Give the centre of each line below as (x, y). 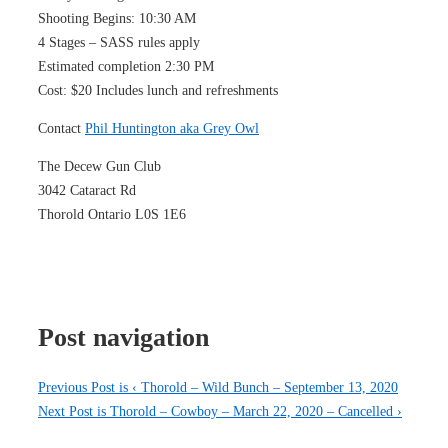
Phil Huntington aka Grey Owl (172, 128)
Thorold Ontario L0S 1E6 (112, 214)
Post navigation (123, 338)
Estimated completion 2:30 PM (126, 66)
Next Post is (74, 412)
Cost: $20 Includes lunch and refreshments (158, 90)
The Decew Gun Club (99, 166)
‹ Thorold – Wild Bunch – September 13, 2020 (265, 388)
